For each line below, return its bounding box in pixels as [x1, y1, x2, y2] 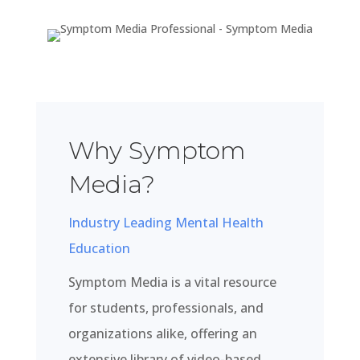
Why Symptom [67, 135, 246, 166]
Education [67, 239, 130, 257]
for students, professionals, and [67, 298, 264, 317]
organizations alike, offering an [67, 324, 257, 342]
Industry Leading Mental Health [67, 213, 264, 231]
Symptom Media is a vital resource [67, 272, 276, 291]
